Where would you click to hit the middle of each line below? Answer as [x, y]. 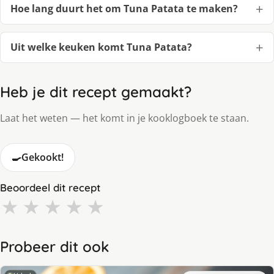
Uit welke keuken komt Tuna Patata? [101, 47]
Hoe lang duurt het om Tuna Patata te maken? [124, 8]
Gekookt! [43, 157]
